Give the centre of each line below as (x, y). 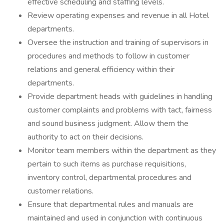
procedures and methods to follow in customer (108, 56)
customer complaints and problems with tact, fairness (120, 110)
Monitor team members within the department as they (122, 150)
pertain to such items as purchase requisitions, (107, 164)
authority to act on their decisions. (85, 137)
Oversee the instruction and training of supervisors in (118, 42)
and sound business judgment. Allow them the (108, 123)
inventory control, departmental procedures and (109, 177)
